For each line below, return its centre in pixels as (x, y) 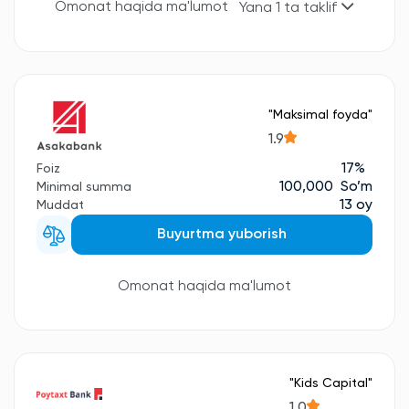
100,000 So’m (326, 187)
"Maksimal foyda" (320, 115)
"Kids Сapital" (331, 383)
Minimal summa (84, 187)
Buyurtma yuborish (221, 234)
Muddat (60, 205)
